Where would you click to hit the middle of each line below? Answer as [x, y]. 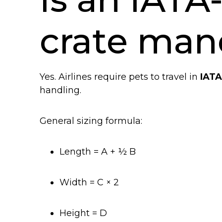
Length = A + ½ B [98, 152]
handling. [60, 90]
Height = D [83, 213]
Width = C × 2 [89, 183]
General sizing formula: [91, 121]
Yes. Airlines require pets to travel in [120, 77]
